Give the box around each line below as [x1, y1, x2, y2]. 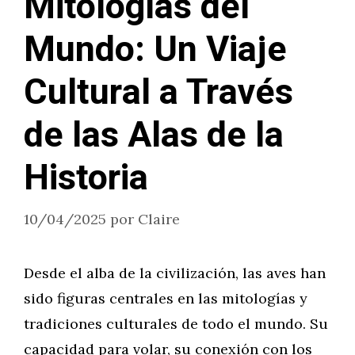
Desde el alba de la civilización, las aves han [24, 264, 326, 282]
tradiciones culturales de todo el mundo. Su [24, 315, 328, 333]
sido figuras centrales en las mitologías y [24, 289, 307, 307]
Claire [138, 210, 180, 228]
